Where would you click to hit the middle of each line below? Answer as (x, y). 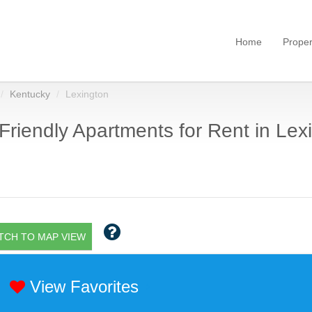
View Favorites (81, 287)
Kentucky (30, 94)
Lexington (87, 94)
